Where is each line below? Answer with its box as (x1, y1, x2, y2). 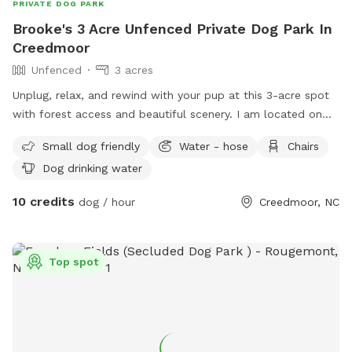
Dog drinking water (42, 161, 142, 174)
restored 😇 (13, 145, 73, 158)
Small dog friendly (42, 139, 140, 152)
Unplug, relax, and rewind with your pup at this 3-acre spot (13, 88, 329, 101)
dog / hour (75, 195, 135, 208)
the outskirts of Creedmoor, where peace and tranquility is (13, 126, 324, 139)
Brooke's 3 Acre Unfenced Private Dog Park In (13, 20, 332, 37)
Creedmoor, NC (259, 195, 339, 208)
